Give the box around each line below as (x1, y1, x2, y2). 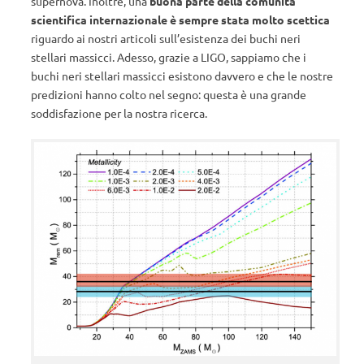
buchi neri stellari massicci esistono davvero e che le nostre (31, 68, 333, 83)
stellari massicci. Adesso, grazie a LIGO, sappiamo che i (31, 50, 306, 64)
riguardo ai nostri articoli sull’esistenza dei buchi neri (31, 31, 301, 45)
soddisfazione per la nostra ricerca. (31, 106, 207, 120)
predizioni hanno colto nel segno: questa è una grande (31, 87, 306, 102)
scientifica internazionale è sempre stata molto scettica (31, 12, 330, 27)
